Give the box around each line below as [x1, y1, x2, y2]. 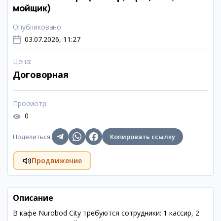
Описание [13, 192, 53, 203]
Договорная [13, 69, 69, 80]
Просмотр [13, 99, 46, 108]
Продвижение [31, 155, 82, 165]
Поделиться [13, 132, 50, 141]
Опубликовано [13, 22, 62, 32]
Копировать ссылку [110, 132, 175, 141]
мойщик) [13, 2, 52, 14]
